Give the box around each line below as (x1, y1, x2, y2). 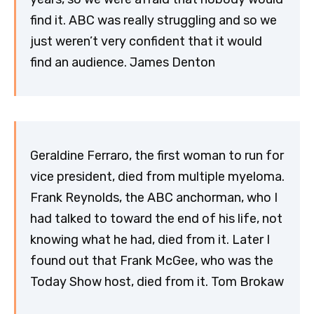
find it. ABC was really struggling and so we (30, 12, 277, 28)
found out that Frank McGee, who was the (30, 252, 273, 268)
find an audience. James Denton (30, 54, 215, 70)
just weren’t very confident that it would (30, 33, 262, 49)
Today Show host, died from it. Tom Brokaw (30, 273, 284, 289)
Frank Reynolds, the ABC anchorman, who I (30, 189, 278, 205)
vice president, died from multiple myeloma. (30, 168, 285, 184)
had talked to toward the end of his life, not (30, 210, 282, 226)
